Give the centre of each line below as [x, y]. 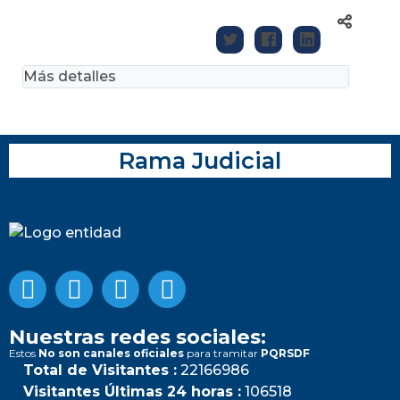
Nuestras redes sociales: [137, 336]
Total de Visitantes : [100, 370]
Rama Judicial [200, 160]
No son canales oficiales [111, 353]
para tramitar [222, 353]
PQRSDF [285, 353]
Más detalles [70, 76]
